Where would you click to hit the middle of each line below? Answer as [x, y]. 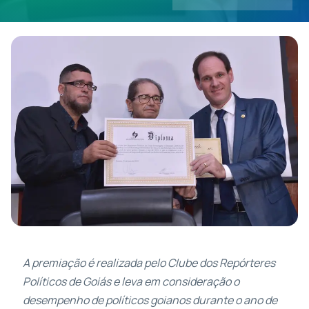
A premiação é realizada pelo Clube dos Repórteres [149, 263]
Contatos [38, 43]
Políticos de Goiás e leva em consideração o [131, 282]
